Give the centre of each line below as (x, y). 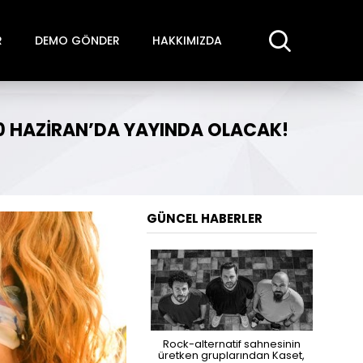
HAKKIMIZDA (187, 40)
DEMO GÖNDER (77, 40)
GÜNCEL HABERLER (205, 218)
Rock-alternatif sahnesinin (231, 344)
